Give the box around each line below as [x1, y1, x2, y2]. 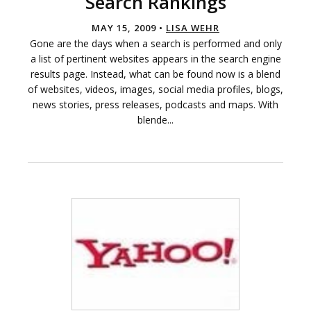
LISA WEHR [166, 22, 219, 35]
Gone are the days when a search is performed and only [29, 37, 282, 51]
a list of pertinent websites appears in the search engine [30, 52, 281, 66]
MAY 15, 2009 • [92, 22, 166, 35]
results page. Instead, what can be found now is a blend [31, 67, 280, 81]
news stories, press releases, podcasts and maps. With [33, 98, 278, 112]
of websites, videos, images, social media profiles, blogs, [28, 83, 283, 96]
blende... [137, 113, 174, 127]
